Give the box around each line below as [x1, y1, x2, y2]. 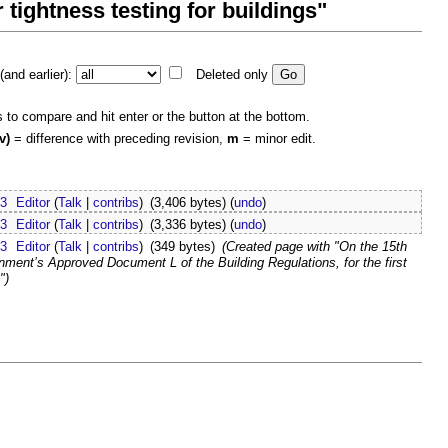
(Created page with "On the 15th [221, 239, 407, 255]
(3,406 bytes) [149, 195, 226, 211]
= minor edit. [239, 130, 316, 146]
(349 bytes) [149, 239, 215, 255]
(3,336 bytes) [149, 217, 226, 233]
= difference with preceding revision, [10, 130, 227, 146]
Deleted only [195, 66, 268, 82]
